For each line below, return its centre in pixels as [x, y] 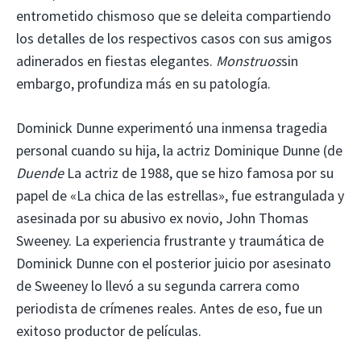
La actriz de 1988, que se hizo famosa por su [199, 172]
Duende [40, 172]
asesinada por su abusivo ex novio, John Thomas [162, 218]
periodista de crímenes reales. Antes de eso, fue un [169, 308]
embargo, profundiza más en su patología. [143, 83]
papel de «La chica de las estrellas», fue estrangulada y [180, 195]
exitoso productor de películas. [109, 330]
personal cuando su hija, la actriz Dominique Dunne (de [179, 150]
